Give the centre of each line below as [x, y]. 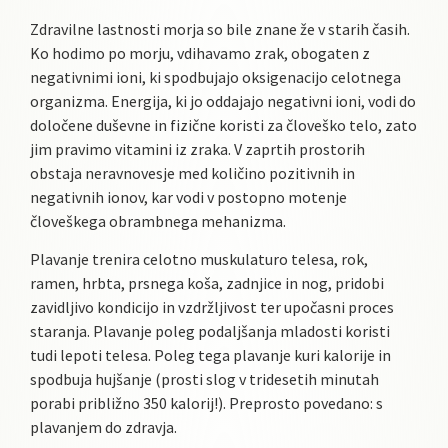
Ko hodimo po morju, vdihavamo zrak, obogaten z [200, 52]
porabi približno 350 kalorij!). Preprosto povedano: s [206, 403]
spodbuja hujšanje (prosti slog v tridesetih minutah [204, 379]
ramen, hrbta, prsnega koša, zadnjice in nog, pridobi [207, 283]
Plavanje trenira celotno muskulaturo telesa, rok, [199, 259]
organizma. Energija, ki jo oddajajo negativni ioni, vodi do [223, 100]
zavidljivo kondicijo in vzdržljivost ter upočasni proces [212, 307]
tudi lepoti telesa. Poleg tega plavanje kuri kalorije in [210, 355]
